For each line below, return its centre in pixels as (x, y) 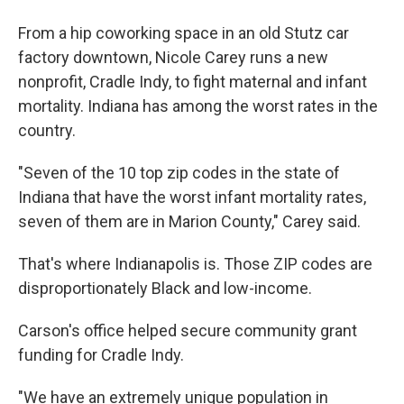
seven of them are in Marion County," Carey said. (189, 221)
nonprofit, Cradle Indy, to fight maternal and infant (193, 82)
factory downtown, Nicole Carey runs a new (173, 57)
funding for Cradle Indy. (101, 355)
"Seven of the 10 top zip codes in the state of (179, 173)
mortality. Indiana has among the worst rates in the (198, 106)
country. (47, 130)
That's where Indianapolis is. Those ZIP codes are (195, 264)
